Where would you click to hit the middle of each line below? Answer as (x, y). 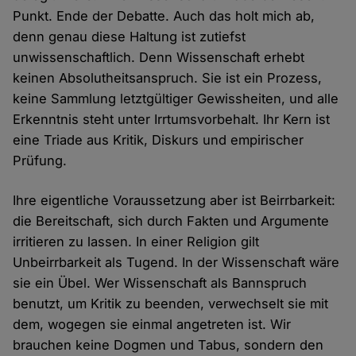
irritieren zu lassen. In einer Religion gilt (136, 241)
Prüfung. (40, 160)
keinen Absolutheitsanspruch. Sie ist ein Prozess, (168, 77)
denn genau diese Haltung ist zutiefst (130, 36)
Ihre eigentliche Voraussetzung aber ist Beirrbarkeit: (174, 200)
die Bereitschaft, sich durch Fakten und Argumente (171, 221)
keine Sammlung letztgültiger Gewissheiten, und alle (176, 98)
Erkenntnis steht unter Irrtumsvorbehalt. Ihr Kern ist (172, 119)
